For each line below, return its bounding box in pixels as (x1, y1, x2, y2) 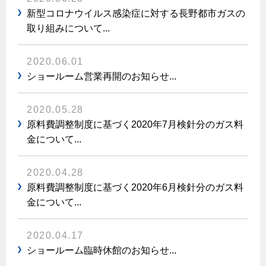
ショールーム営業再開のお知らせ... (27, 71, 176, 81)
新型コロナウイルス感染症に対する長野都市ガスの (27, 8, 245, 18)
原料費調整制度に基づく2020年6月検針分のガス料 (27, 182, 243, 192)
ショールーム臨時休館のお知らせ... (27, 245, 176, 255)
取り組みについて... (27, 23, 110, 33)
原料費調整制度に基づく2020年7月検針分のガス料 (27, 119, 243, 129)
